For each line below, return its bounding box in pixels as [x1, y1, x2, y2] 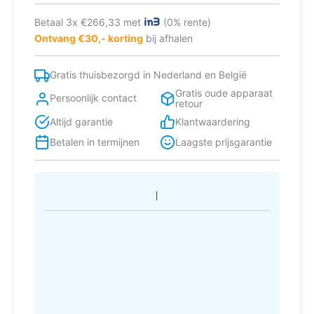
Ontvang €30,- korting [34, 32, 144, 45]
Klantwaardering [175, 115, 250, 128]
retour [175, 97, 203, 109]
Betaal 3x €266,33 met [34, 16, 144, 29]
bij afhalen [143, 32, 193, 45]
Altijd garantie [50, 115, 114, 128]
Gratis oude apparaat [175, 86, 273, 99]
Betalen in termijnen [50, 135, 140, 148]
